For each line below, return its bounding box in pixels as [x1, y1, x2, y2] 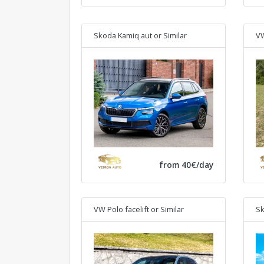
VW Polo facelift [94, 204, 149, 215]
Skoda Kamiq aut [94, 29, 152, 41]
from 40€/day [159, 159, 213, 171]
